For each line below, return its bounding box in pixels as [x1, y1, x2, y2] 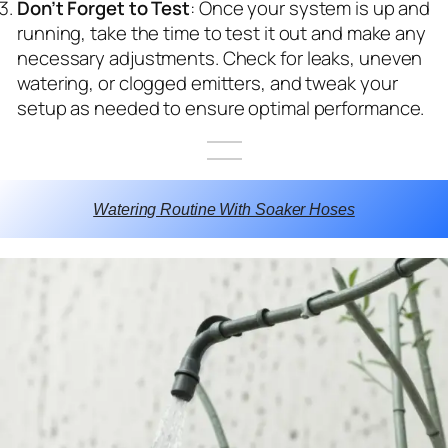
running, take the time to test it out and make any [17, 19, 426, 46]
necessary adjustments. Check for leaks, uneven [17, 44, 423, 71]
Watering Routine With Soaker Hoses [93, 199, 355, 218]
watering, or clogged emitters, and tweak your [17, 69, 398, 96]
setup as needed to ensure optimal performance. [17, 94, 425, 121]
